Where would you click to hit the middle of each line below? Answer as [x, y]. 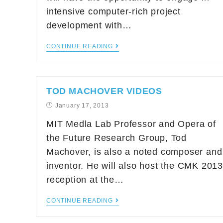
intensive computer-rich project [113, 11]
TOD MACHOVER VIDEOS [104, 91]
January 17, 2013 [82, 106]
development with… [89, 25]
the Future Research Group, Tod [117, 138]
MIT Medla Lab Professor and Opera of [131, 124]
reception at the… [85, 180]
